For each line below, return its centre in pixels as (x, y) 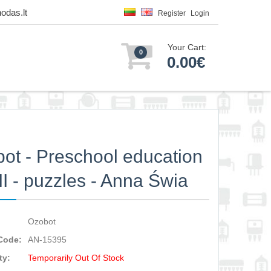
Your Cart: (187, 47)
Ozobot (42, 221)
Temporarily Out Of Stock (76, 258)
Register (172, 13)
